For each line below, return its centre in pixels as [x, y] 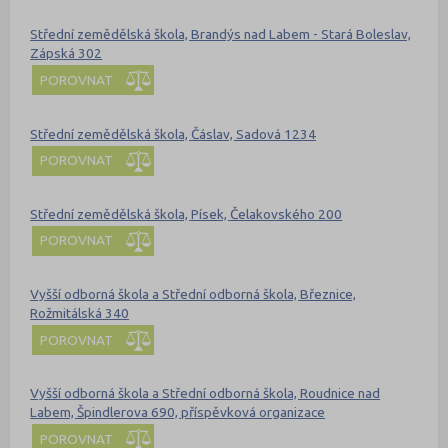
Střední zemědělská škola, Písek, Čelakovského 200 [186, 213]
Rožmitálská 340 [80, 313]
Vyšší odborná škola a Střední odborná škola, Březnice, [193, 294]
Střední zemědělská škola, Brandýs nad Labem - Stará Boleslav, [221, 34]
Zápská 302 [66, 53]
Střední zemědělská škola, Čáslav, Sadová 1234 [173, 133]
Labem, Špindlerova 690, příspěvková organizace [178, 412]
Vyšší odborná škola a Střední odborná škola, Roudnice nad [205, 393]
